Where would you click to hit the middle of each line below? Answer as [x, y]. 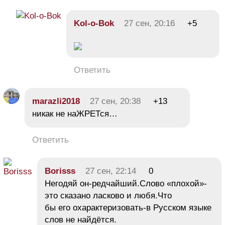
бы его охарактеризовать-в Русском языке [128, 208]
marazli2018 [56, 101]
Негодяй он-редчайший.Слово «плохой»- [126, 184]
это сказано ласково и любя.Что [108, 196]
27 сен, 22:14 [111, 171]
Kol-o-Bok [94, 24]
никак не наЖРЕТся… [75, 114]
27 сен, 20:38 [115, 101]
